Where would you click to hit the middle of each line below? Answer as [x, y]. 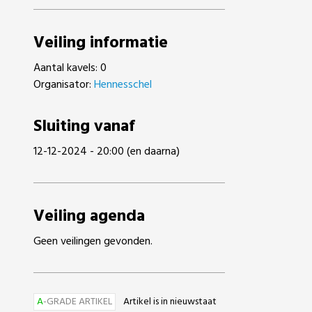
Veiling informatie [101, 43]
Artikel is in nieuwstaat [170, 302]
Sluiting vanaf [84, 127]
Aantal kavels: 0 [70, 68]
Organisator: [64, 85]
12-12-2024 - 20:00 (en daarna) [107, 152]
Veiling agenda [89, 217]
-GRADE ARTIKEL [78, 302]
